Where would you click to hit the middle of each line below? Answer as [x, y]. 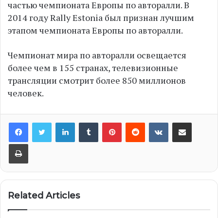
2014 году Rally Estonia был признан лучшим [101, 18]
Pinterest [140, 122]
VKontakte [189, 122]
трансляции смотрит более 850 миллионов [97, 80]
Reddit [158, 122]
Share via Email [203, 122]
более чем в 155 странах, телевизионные [93, 68]
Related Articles [44, 196]
